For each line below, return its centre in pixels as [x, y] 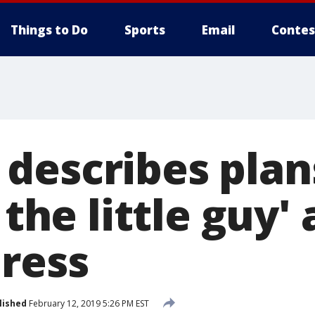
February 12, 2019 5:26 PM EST [88, 303]
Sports [145, 30]
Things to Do [49, 30]
